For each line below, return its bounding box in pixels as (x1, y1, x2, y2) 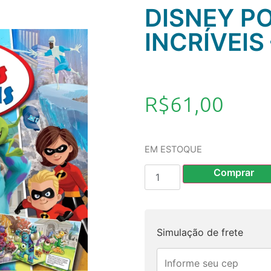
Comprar (213, 166, 254, 178)
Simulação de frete (157, 226, 244, 238)
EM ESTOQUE (145, 143, 203, 155)
